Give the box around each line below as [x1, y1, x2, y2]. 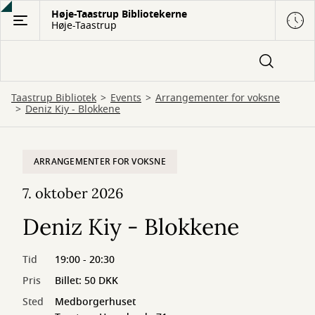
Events [110, 91, 141, 105]
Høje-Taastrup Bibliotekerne [51, 7, 187, 22]
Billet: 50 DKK [55, 274, 118, 288]
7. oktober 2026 [22, 184, 124, 202]
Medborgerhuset [55, 295, 136, 309]
